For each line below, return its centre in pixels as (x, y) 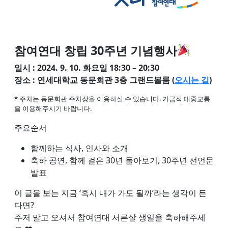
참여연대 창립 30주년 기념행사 (96, 50)
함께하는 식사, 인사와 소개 (80, 148)
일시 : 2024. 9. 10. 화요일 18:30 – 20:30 (88, 67)
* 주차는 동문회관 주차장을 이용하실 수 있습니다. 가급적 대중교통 (112, 98)
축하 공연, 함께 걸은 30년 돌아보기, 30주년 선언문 (122, 160)
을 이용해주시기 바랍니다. (53, 108)
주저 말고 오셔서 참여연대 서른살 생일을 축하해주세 (110, 217)
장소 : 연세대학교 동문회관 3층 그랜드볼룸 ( (94, 80)
